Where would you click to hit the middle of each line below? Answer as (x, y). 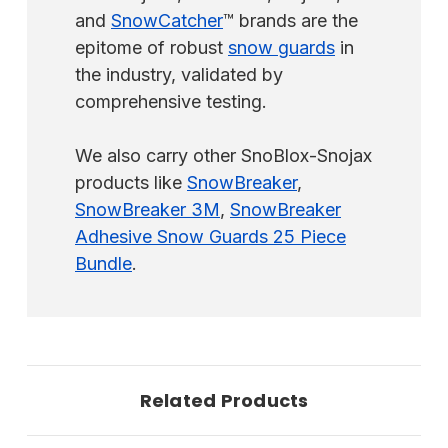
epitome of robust (151, 48)
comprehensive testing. (171, 102)
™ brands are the (290, 21)
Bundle (103, 264)
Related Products (224, 401)
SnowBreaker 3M (147, 210)
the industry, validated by (179, 75)
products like (131, 183)
